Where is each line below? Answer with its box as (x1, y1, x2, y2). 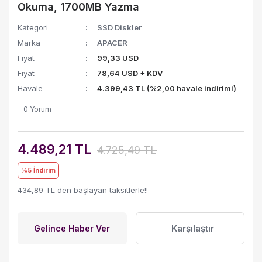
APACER (97, 38, 128, 48)
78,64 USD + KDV (97, 68, 163, 78)
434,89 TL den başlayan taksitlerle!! (18, 185, 148, 195)
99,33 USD (97, 53, 139, 63)
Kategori (18, 23, 48, 33)
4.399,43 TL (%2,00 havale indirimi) (97, 84, 237, 94)
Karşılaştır (171, 222, 215, 234)
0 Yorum (23, 105, 51, 114)
